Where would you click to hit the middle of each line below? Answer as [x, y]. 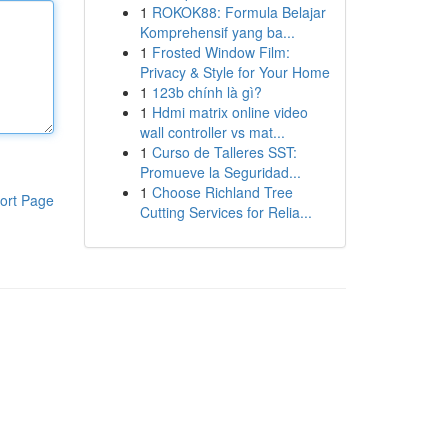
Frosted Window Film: [220, 52]
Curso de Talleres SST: [224, 152]
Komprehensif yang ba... [217, 32]
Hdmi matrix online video [229, 112]
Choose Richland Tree [222, 192]
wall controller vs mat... [212, 132]
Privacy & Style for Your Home [234, 72]
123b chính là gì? [206, 92]
